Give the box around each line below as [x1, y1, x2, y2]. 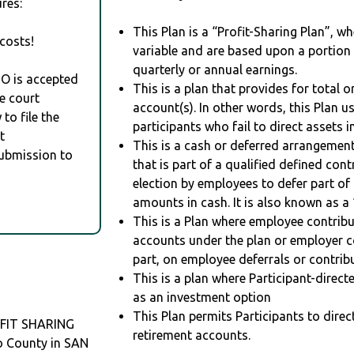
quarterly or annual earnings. [133, 62, 298, 77]
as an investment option [133, 290, 272, 305]
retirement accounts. [133, 328, 251, 343]
